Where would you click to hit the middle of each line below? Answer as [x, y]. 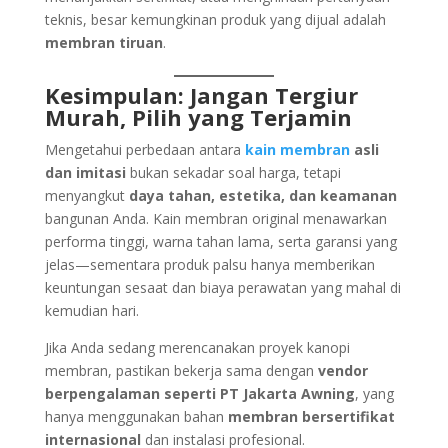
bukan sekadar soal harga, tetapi [233, 172]
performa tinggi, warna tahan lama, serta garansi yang [220, 241]
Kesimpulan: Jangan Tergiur [201, 94]
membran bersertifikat [311, 416]
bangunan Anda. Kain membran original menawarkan [215, 218]
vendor [342, 370]
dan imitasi [85, 172]
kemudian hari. [91, 310]
